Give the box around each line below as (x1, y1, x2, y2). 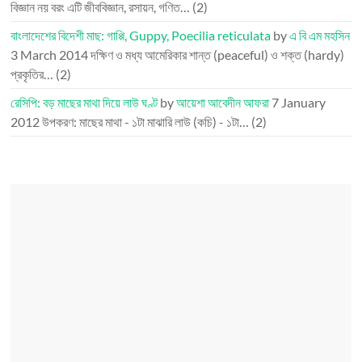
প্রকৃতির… (11, 66, 54, 82)
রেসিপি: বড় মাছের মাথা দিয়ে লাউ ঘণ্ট (11, 95, 158, 110)
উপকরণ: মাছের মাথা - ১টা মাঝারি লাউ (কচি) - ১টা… (42, 114, 250, 129)
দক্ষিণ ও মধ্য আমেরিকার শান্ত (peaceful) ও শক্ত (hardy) (90, 47, 345, 62)
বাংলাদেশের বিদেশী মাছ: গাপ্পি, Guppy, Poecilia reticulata (11, 27, 271, 43)
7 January (271, 95, 326, 110)
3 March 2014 (11, 47, 89, 62)
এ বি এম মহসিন (289, 27, 351, 43)
